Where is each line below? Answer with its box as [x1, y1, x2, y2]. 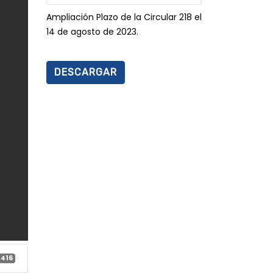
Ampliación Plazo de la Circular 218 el [46, 11, 202, 23]
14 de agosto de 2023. [46, 26, 138, 38]
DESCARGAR [54, 66, 117, 78]
